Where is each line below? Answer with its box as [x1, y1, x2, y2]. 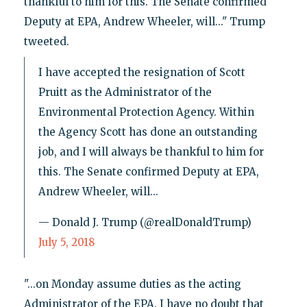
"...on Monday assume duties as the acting [23, 277, 241, 291]
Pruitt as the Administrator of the [38, 85, 212, 99]
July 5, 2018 [38, 235, 95, 249]
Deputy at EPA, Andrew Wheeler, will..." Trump [23, 14, 265, 28]
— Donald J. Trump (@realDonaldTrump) [38, 215, 251, 229]
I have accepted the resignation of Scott [38, 65, 245, 79]
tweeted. [23, 34, 69, 48]
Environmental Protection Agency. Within [38, 105, 254, 119]
